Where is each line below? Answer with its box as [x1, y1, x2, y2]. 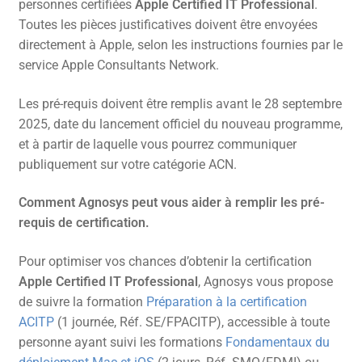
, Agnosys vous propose [197, 273, 333, 289]
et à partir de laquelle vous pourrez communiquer [18, 136, 297, 152]
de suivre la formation [18, 293, 146, 309]
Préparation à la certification [145, 293, 307, 309]
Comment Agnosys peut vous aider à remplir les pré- [18, 195, 325, 211]
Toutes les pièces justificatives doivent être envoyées [18, 17, 318, 33]
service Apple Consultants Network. [18, 57, 219, 74]
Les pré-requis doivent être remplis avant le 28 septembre [18, 95, 342, 112]
